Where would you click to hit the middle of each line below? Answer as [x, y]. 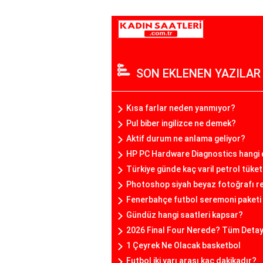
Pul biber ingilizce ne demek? [181, 124]
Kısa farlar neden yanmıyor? [181, 108]
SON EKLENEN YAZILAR [198, 74]
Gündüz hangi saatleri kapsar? [185, 215]
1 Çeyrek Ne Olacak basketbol [183, 246]
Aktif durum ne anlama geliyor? [186, 139]
